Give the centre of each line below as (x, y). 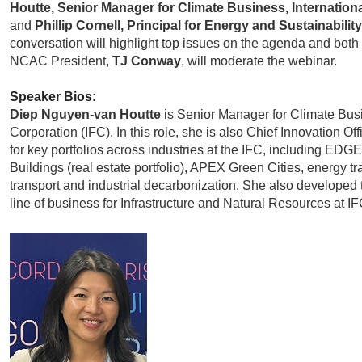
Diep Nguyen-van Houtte (86, 114)
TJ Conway (147, 61)
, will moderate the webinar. (259, 61)
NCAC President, (61, 61)
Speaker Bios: (53, 96)
